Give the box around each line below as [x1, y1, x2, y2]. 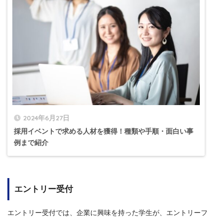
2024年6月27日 [23, 113, 70, 122]
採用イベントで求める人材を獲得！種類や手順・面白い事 [14, 127, 193, 136]
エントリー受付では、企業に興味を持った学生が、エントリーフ [7, 209, 208, 217]
